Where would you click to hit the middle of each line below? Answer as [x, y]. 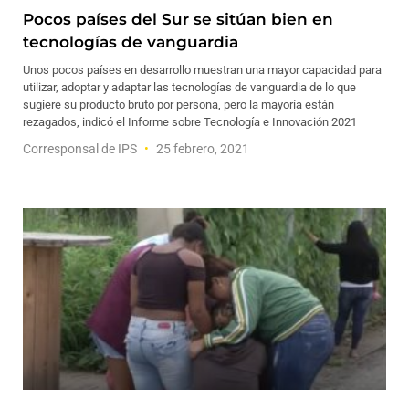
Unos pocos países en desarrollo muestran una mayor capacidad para [202, 70]
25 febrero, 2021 [201, 149]
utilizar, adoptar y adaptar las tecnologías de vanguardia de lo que [189, 87]
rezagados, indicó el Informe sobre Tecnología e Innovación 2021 [190, 122]
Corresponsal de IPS [81, 149]
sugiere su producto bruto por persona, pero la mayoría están [178, 105]
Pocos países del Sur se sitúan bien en [178, 19]
